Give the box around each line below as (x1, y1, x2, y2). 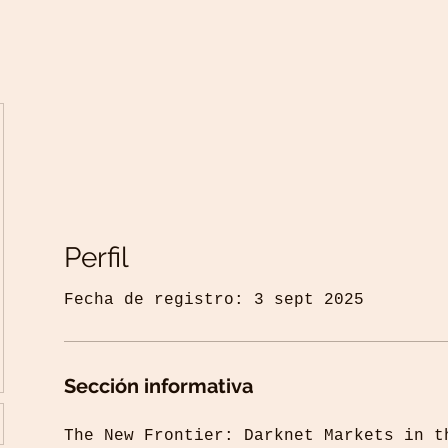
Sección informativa (64, 374, 253, 398)
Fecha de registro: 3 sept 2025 (64, 291, 364, 309)
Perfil (64, 241, 129, 274)
